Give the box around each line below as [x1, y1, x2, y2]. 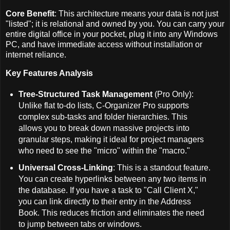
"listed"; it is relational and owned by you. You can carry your [6, 19, 224, 28]
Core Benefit [6, 9, 54, 18]
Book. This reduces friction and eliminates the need [18, 208, 204, 218]
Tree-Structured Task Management [18, 89, 152, 99]
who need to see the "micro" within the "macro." [18, 146, 190, 155]
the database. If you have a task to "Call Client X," [18, 186, 198, 195]
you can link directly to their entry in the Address [18, 197, 191, 206]
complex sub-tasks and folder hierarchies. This [18, 112, 187, 121]
